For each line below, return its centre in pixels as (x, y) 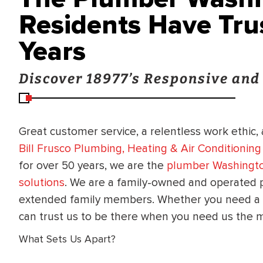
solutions (42, 182)
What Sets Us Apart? (67, 240)
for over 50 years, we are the (93, 165)
